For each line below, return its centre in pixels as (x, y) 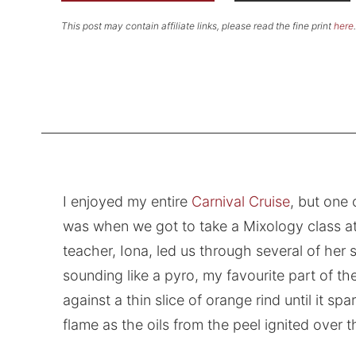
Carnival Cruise (240, 202)
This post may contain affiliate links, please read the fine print (197, 25)
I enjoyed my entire (127, 202)
